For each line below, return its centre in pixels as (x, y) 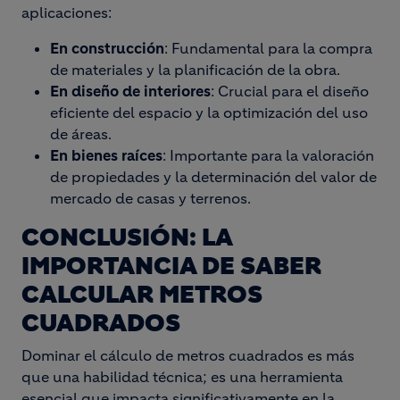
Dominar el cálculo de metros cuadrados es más (188, 355)
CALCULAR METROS (142, 295)
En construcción (107, 48)
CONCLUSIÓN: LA (127, 237)
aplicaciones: (68, 12)
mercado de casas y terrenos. (150, 198)
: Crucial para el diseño (290, 91)
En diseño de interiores (130, 91)
